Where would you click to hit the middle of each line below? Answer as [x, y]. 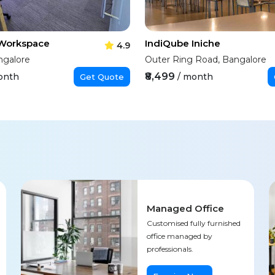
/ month [195, 77]
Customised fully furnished [193, 223]
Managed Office [185, 208]
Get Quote [102, 77]
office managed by [179, 236]
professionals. [170, 249]
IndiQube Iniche [182, 43]
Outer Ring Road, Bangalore [205, 60]
